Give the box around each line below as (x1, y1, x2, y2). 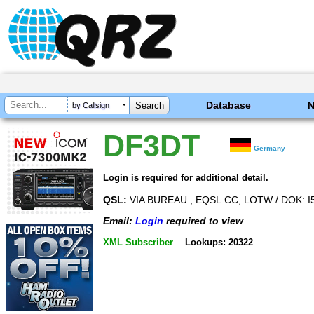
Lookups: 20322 (184, 236, 253, 247)
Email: (103, 215, 135, 227)
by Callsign (72, 101, 109, 110)
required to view (163, 215, 243, 227)
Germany (254, 144, 286, 152)
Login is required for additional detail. (103, 172, 268, 183)
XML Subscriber (103, 236, 173, 247)
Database (206, 100, 252, 111)
